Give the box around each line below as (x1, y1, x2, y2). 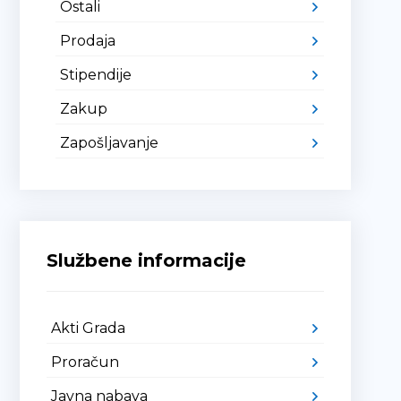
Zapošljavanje (60, 134, 159, 151)
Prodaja (60, 32, 116, 49)
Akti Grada (51, 320, 126, 337)
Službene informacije (47, 250, 247, 271)
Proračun (51, 354, 120, 371)
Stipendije (60, 66, 132, 83)
